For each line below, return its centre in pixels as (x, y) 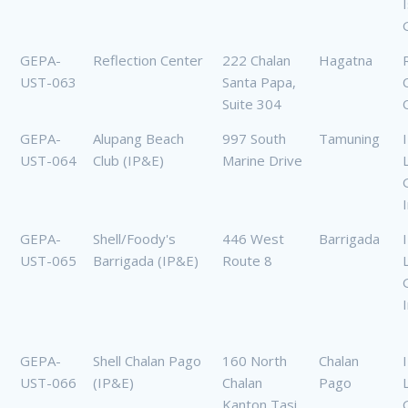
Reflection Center (148, 61)
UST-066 (48, 383)
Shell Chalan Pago (147, 361)
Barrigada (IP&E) (146, 261)
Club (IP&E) (128, 161)
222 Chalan (256, 61)
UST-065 (48, 261)
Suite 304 (252, 104)
